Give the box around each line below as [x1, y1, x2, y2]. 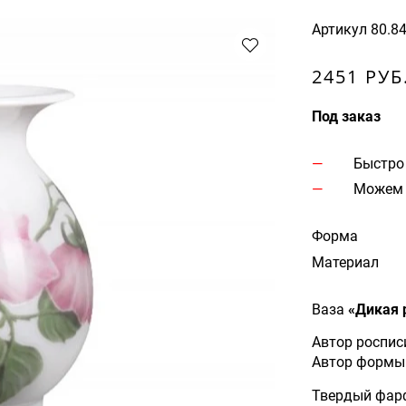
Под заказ [312, 107, 381, 125]
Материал [312, 253, 379, 271]
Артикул [312, 20, 367, 38]
